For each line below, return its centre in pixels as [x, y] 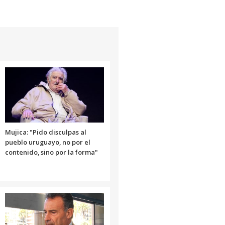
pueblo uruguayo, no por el [47, 142]
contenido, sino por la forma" [51, 152]
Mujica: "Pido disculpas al [45, 132]
